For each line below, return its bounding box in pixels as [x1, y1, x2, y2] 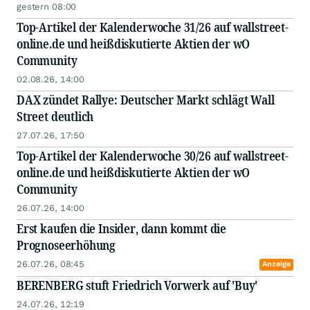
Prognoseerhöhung [17, 237, 116, 254]
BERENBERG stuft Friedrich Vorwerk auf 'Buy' [17, 277, 258, 294]
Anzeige [262, 259, 291, 269]
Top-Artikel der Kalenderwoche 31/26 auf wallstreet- [17, 19, 289, 36]
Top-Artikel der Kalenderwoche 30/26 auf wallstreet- [17, 147, 289, 165]
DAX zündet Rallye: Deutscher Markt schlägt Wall [17, 91, 275, 109]
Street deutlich [17, 108, 94, 125]
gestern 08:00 [17, 1, 77, 12]
